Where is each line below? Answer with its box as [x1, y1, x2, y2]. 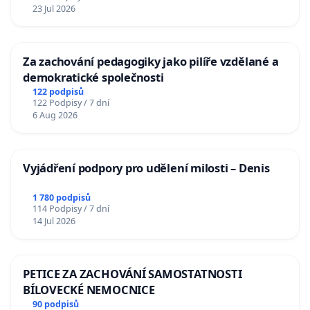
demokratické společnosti [23, 69, 164, 85]
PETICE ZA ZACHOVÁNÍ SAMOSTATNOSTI [23, 266, 242, 282]
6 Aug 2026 [32, 109, 77, 121]
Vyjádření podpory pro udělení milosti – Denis [23, 159, 270, 176]
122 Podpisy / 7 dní [32, 96, 109, 109]
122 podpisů [32, 85, 84, 98]
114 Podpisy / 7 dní [32, 203, 109, 215]
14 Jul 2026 [32, 215, 75, 228]
